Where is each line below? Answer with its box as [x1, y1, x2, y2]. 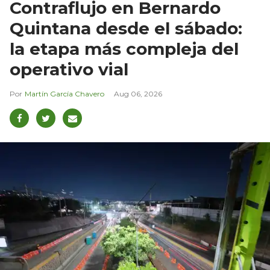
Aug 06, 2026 [114, 89, 162, 99]
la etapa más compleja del [10, 39, 239, 60]
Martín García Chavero [25, 89, 104, 99]
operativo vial [10, 59, 128, 80]
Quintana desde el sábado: [10, 18, 242, 39]
